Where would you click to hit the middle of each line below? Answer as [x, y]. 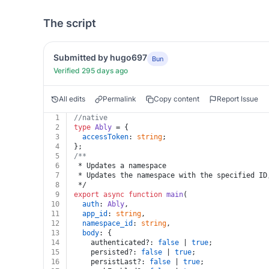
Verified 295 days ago [91, 71]
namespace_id [107, 223]
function [145, 195]
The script [70, 23]
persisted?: [107, 252]
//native [91, 118]
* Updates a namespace [120, 166]
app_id [95, 214]
